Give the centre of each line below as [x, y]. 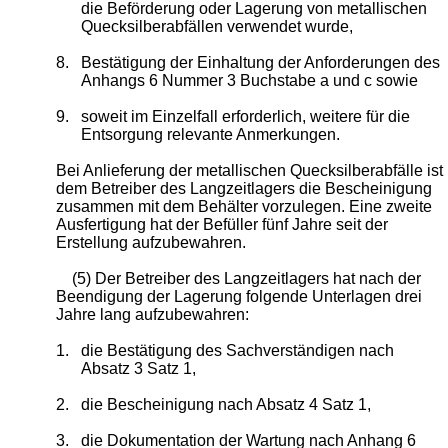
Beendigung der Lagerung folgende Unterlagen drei [238, 296]
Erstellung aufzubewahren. [150, 242]
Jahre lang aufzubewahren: [152, 314]
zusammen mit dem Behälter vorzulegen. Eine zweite [243, 206]
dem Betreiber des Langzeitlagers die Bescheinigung [243, 188]
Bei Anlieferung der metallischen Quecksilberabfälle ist [249, 170]
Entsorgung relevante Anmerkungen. [211, 134]
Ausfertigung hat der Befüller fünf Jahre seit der [221, 224]
